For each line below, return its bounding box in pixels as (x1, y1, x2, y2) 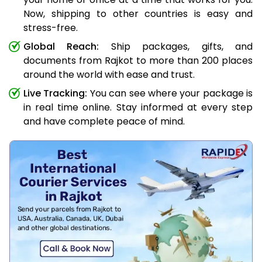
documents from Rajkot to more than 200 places (23, 54, 253, 68)
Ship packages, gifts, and (99, 40, 253, 54)
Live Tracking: (23, 87, 88, 101)
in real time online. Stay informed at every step (23, 101, 253, 115)
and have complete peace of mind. (23, 115, 185, 129)
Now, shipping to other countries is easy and (23, 7, 253, 21)
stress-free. (23, 21, 78, 35)
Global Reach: (23, 40, 99, 54)
